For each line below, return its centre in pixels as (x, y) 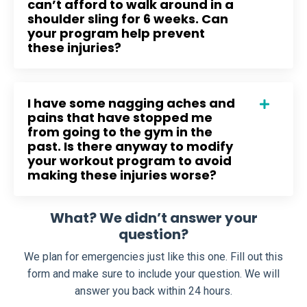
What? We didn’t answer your (153, 218)
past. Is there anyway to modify (130, 146)
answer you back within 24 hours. (153, 291)
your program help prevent (116, 33)
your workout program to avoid (130, 160)
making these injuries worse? (122, 175)
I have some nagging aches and (131, 103)
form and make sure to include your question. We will (153, 273)
